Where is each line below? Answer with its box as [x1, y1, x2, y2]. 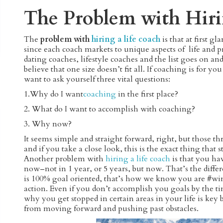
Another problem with [24, 153, 106, 164]
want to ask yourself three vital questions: [24, 73, 171, 85]
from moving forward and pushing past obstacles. [24, 203, 199, 214]
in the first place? [116, 88, 179, 100]
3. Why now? [24, 118, 72, 129]
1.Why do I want [24, 88, 84, 100]
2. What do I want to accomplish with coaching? [24, 103, 196, 114]
